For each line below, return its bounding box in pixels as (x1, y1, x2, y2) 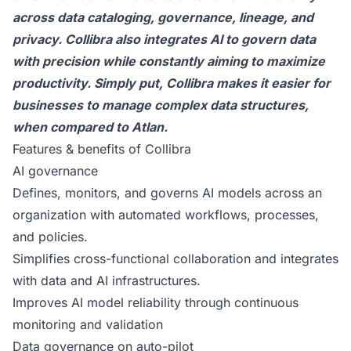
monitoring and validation (13, 317, 163, 332)
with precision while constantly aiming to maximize (13, 53, 325, 69)
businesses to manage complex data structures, (13, 97, 309, 113)
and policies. (13, 229, 88, 244)
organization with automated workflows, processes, (13, 207, 319, 223)
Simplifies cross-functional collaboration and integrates (13, 251, 338, 266)
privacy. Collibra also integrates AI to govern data (13, 31, 316, 47)
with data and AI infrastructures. (13, 273, 201, 288)
